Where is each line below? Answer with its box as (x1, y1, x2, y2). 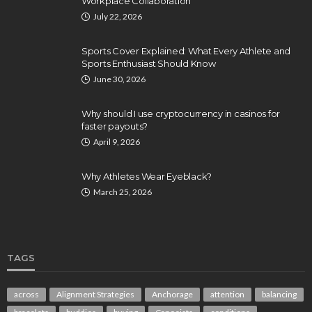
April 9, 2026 (93, 136, 140, 148)
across (14, 289, 39, 300)
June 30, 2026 (93, 74, 146, 85)
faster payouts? (81, 120, 148, 132)
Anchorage (152, 289, 193, 300)
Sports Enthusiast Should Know (81, 58, 216, 70)
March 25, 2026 (93, 187, 152, 198)
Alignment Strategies (56, 289, 134, 300)
